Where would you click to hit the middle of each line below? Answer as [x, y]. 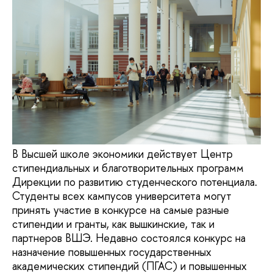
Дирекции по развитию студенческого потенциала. [135, 182]
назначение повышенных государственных [112, 252]
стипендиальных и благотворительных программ [128, 168]
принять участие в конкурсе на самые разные [121, 210]
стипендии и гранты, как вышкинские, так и [113, 224]
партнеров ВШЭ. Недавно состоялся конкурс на [129, 238]
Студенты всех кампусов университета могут [122, 196]
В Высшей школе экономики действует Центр [122, 154]
